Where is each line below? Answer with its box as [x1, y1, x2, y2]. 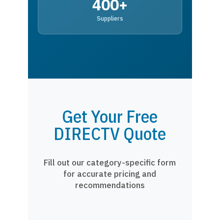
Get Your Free [62, 105, 158, 128]
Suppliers [96, 14, 123, 22]
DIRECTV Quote [54, 122, 166, 145]
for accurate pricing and [63, 168, 157, 179]
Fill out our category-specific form [44, 157, 176, 168]
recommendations [75, 180, 145, 191]
